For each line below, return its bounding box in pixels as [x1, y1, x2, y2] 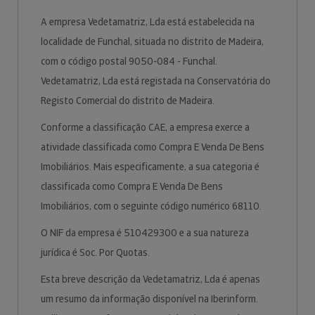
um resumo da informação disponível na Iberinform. [41, 292, 258, 305]
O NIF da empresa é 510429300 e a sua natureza [41, 226, 249, 239]
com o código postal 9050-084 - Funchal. [41, 55, 217, 67]
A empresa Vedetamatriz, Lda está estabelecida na [41, 15, 255, 28]
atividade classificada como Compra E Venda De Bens [41, 141, 264, 153]
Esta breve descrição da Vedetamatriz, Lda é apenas [41, 273, 260, 285]
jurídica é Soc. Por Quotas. [41, 246, 152, 259]
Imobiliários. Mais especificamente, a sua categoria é [41, 160, 259, 173]
